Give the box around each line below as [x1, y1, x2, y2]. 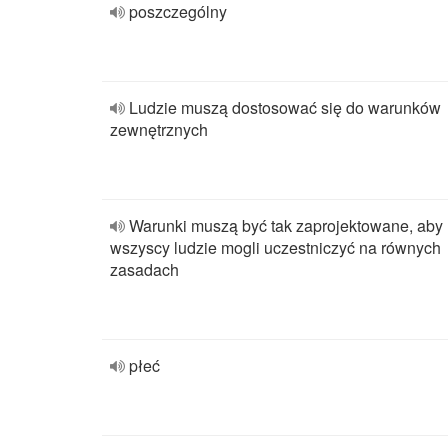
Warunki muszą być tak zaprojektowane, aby [129, 214, 443, 237]
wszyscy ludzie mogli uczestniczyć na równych [110, 236, 441, 259]
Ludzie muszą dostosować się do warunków [129, 96, 441, 119]
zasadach [110, 258, 179, 281]
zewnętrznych [110, 118, 208, 141]
